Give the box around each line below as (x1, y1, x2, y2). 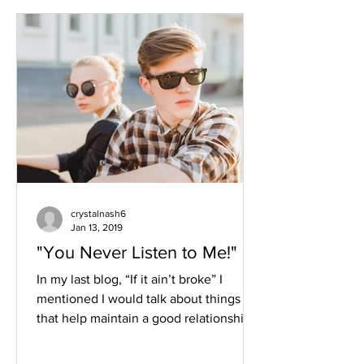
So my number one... (37, 331, 154, 344)
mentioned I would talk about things (37, 292, 240, 305)
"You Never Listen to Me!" (37, 243, 237, 262)
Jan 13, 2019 (71, 221, 123, 233)
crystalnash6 (71, 208, 126, 219)
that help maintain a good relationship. (37, 311, 254, 325)
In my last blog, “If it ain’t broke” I (37, 272, 223, 286)
